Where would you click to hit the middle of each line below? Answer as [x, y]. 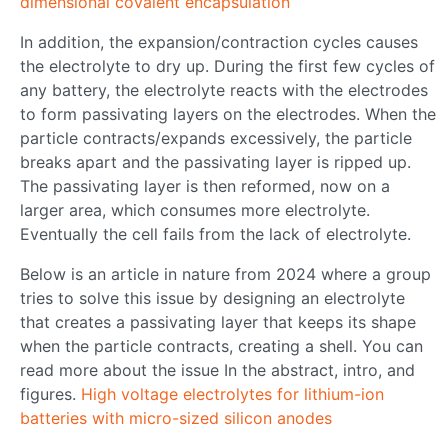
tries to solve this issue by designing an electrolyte [212, 298]
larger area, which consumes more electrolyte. [195, 210]
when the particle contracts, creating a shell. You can [221, 346]
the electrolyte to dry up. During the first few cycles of [227, 66]
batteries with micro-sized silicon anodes [176, 418]
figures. [50, 394]
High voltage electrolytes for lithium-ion [232, 394]
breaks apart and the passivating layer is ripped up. [215, 162]
